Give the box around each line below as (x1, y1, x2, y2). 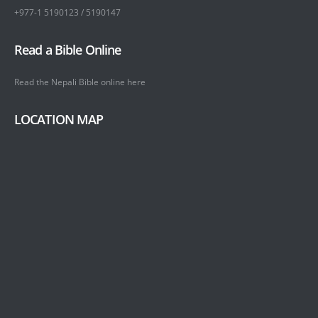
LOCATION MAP (14, 111, 104, 128)
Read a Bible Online (14, 40, 121, 58)
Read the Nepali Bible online (14, 76, 127, 88)
